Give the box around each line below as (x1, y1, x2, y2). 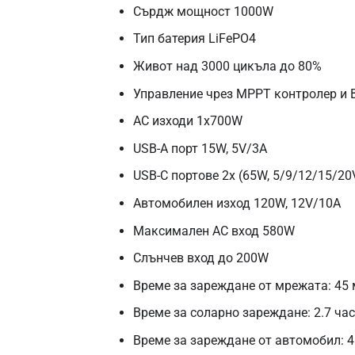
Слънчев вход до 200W (132, 250, 269, 266)
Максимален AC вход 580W (132, 223, 295, 239)
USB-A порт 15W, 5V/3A (132, 140, 267, 156)
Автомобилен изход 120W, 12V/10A (132, 195, 341, 211)
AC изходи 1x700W (132, 113, 242, 129)
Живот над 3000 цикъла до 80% (132, 58, 322, 74)
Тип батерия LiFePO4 (132, 31, 256, 47)
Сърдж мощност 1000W (132, 3, 273, 19)
